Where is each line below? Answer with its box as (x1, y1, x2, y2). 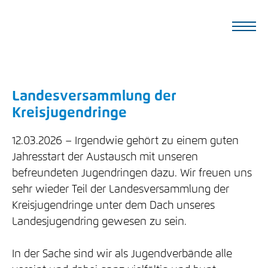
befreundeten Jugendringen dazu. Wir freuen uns (12, 168, 252, 179)
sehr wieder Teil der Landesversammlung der (12, 184, 229, 196)
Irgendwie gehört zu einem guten (75, 136, 239, 147)
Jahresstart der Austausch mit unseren (12, 152, 198, 163)
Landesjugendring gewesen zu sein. (12, 217, 187, 228)
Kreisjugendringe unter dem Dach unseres (12, 200, 215, 212)
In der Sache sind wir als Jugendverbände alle (12, 249, 232, 260)
